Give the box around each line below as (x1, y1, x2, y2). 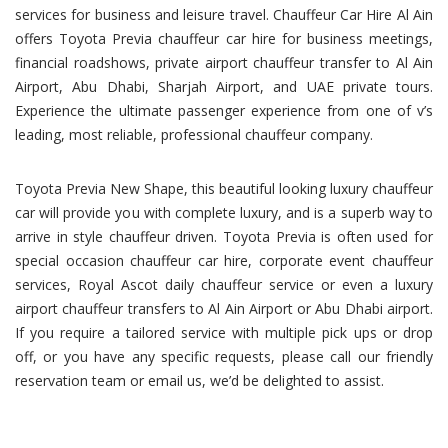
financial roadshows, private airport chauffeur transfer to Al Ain (15, 53, 433, 72)
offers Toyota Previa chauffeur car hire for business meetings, (15, 29, 433, 48)
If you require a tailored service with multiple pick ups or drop (15, 323, 433, 342)
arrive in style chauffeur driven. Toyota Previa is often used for (15, 227, 433, 246)
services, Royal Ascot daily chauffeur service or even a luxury (15, 275, 433, 294)
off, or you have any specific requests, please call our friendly (15, 347, 433, 366)
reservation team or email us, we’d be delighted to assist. (15, 371, 384, 390)
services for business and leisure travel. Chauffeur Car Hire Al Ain (15, 5, 433, 24)
